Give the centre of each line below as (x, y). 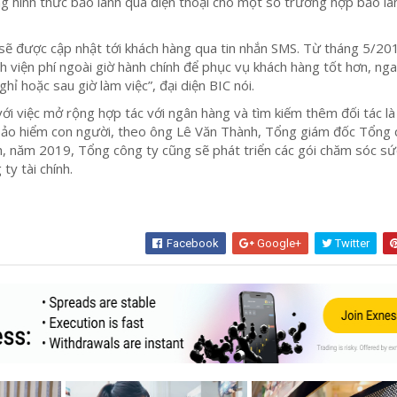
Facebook (192, 243)
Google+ (278, 243)
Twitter (351, 243)
